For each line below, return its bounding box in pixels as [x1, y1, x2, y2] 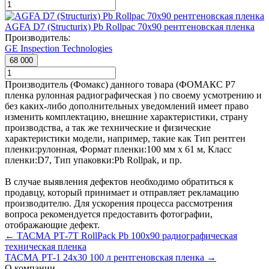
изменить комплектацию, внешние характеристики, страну [5, 112, 248, 122]
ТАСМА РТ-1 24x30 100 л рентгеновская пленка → [5, 252, 216, 263]
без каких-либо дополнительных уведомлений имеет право [5, 101, 249, 112]
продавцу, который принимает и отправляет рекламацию [5, 187, 239, 198]
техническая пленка [5, 241, 86, 252]
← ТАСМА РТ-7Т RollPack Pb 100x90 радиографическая [5, 231, 237, 241]
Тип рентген [194, 133, 246, 144]
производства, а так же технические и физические [5, 122, 211, 133]
